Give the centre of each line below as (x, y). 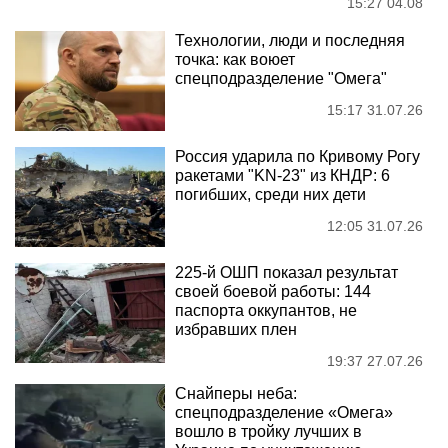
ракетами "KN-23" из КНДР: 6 (282, 175)
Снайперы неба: (236, 393)
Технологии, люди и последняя (290, 40)
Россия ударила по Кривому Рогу (297, 156)
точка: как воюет (235, 59)
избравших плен (236, 329)
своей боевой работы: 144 (273, 291)
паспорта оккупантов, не (266, 310)
